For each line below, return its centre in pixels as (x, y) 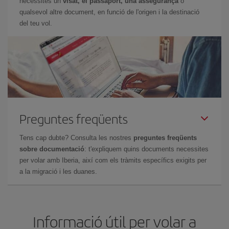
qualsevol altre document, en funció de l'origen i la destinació (109, 12)
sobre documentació (52, 149)
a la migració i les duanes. (58, 171)
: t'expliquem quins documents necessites (146, 149)
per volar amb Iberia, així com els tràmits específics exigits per (113, 160)
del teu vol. (36, 23)
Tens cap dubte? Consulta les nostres (76, 138)
